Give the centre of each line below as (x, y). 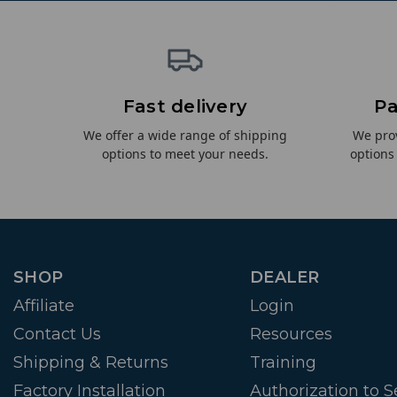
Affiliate (44, 306)
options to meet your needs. (185, 154)
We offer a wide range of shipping (185, 136)
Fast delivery (185, 107)
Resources (291, 335)
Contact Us (57, 335)
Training (283, 363)
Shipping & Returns (91, 363)
